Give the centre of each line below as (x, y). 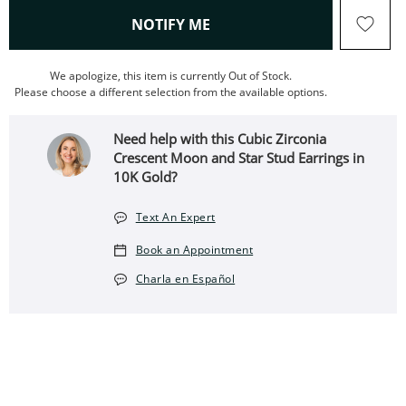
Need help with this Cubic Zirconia (220, 139)
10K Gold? (145, 177)
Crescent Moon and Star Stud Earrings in (239, 158)
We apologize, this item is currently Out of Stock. (171, 76)
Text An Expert (175, 217)
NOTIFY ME (171, 24)
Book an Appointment (194, 250)
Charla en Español (185, 279)
